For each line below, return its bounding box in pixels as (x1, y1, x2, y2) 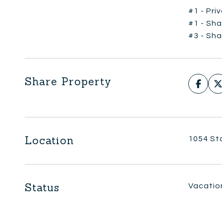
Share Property (25, 74, 111, 88)
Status (25, 180, 59, 194)
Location (25, 133, 74, 147)
